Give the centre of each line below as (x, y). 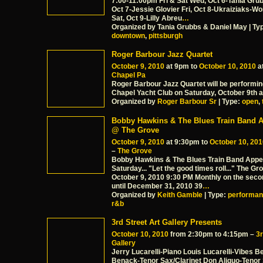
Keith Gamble (180, 195)
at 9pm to (182, 66)
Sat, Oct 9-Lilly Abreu (147, 18)
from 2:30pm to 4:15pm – (212, 234)
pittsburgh (166, 36)
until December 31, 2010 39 (157, 186)
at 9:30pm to (187, 142)
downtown (128, 36)
